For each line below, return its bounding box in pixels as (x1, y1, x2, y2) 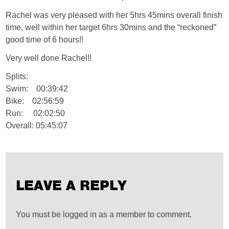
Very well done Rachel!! (6, 54, 92, 62)
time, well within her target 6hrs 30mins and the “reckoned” (6, 23, 217, 32)
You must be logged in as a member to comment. (16, 210, 192, 219)
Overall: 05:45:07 (6, 121, 68, 130)
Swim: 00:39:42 (6, 84, 68, 93)
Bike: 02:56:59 (6, 97, 64, 105)
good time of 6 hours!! (6, 35, 84, 44)
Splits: (6, 72, 29, 81)
